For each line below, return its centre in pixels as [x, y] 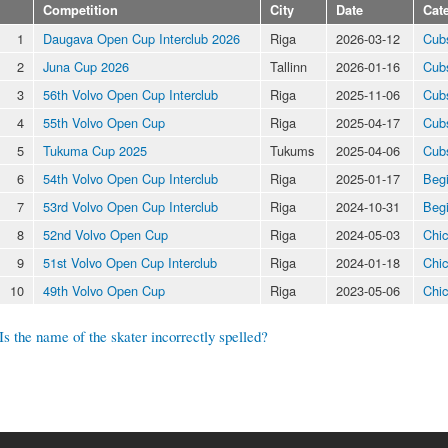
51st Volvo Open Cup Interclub [130, 262]
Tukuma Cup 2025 [95, 150]
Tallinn [288, 66]
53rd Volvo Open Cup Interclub [130, 206]
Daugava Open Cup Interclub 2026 [141, 38]
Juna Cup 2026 [86, 66]
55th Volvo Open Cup [104, 122]
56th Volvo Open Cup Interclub [130, 94]
